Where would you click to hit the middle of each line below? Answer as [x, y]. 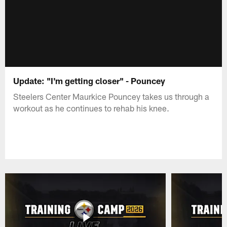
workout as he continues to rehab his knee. [91, 108]
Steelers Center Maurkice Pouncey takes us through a [111, 96]
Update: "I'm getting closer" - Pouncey [89, 80]
